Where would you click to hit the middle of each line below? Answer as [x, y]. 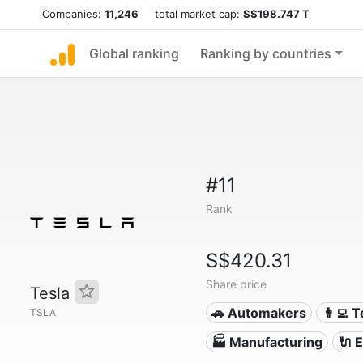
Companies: [73, 14]
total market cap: [191, 14]
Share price [236, 284]
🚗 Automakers [259, 313]
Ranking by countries [266, 53]
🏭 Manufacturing [267, 342]
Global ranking [134, 53]
